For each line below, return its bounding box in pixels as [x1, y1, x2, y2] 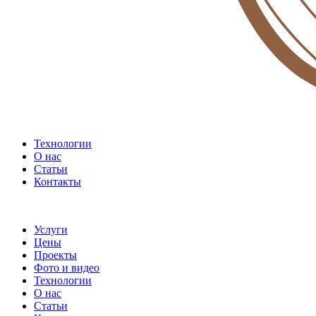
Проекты [34, 248, 77, 261]
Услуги [34, 223, 68, 236]
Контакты [34, 175, 81, 188]
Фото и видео [34, 261, 99, 274]
